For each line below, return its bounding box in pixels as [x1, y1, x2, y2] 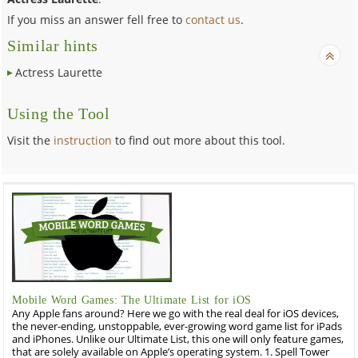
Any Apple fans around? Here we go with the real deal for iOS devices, [12, 306, 340, 320]
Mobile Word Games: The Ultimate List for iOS [12, 293, 252, 306]
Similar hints [7, 37, 99, 54]
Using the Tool [7, 105, 110, 122]
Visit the [7, 132, 54, 148]
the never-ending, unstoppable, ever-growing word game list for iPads [12, 319, 343, 333]
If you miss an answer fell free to [7, 11, 186, 27]
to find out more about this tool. [112, 132, 286, 148]
